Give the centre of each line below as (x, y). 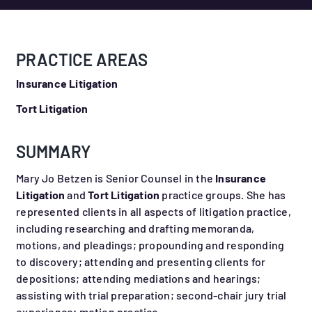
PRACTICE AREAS (82, 60)
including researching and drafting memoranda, (135, 228)
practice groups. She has (223, 195)
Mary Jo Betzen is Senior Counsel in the (116, 178)
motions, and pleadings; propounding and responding (150, 245)
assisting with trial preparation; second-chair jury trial (151, 295)
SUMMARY (54, 152)
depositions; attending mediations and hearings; (139, 279)
